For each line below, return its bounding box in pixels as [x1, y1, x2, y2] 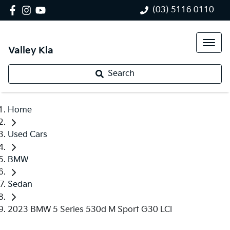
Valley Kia [8, 45, 53, 56]
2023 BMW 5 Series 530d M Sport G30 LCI [8, 204, 172, 215]
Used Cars [8, 130, 47, 140]
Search [108, 69, 135, 79]
